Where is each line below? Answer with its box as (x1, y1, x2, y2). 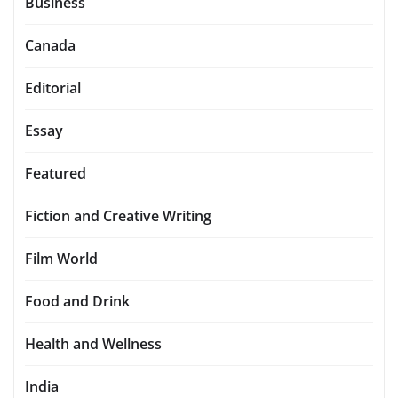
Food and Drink (25, 291, 130, 312)
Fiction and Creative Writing (25, 206, 211, 227)
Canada (25, 36, 76, 56)
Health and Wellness (25, 334, 162, 354)
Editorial (25, 78, 81, 99)
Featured (25, 163, 86, 184)
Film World (25, 249, 98, 269)
